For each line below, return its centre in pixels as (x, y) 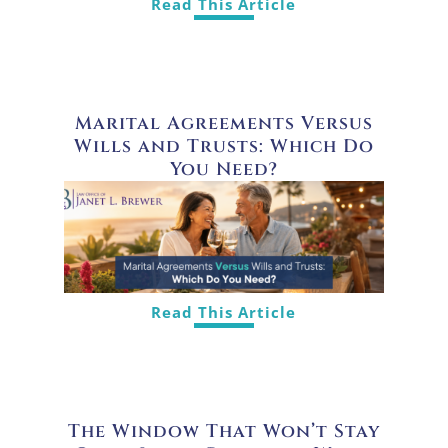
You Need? (223, 170)
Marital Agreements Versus (223, 124)
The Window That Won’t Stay (223, 432)
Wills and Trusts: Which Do (223, 147)
